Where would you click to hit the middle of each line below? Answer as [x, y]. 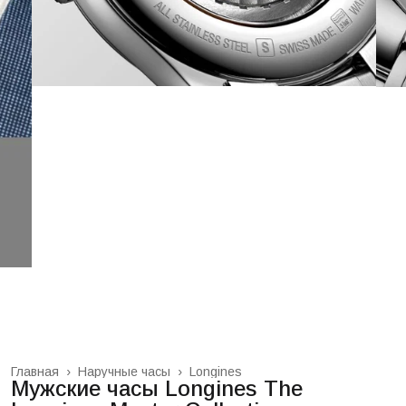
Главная [35, 372]
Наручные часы [124, 372]
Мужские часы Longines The [157, 389]
